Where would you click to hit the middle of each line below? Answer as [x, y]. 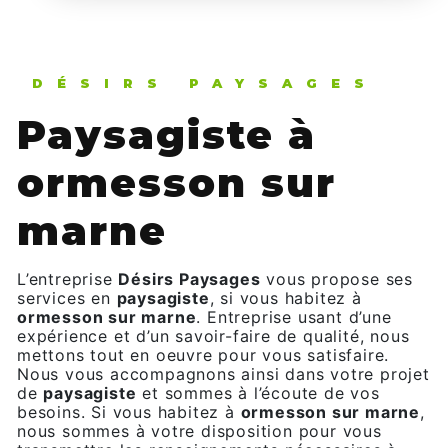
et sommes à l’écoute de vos [258, 393]
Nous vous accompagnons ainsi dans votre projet [223, 374]
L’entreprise [73, 279]
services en [67, 298]
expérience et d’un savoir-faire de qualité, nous [213, 336]
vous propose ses [337, 279]
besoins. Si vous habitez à [129, 412]
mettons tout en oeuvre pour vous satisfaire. [203, 355]
